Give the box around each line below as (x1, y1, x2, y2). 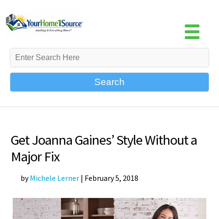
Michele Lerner (30, 173, 80, 183)
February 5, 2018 (85, 173, 139, 183)
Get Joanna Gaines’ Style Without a (11, 131, 197, 149)
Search (94, 77, 125, 88)
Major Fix (11, 147, 60, 165)
